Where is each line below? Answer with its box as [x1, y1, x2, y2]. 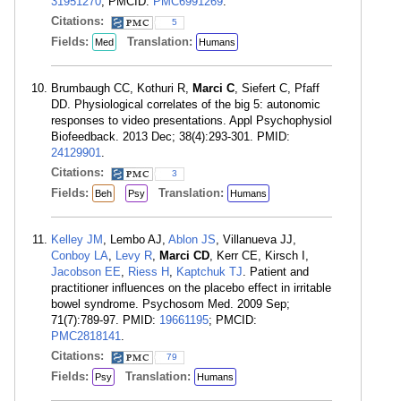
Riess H [128, 265, 169, 278]
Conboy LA [51, 249, 108, 262]
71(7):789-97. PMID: [51, 313, 159, 327]
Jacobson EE [51, 265, 121, 278]
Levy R [115, 249, 152, 262]
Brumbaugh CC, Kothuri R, [51, 81, 192, 95]
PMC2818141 [51, 329, 121, 343]
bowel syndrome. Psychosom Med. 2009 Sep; [51, 297, 290, 311]
